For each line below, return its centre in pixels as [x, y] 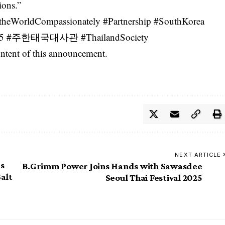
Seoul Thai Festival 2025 [154, 178]
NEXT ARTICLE [198, 155]
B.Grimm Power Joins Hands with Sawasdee [112, 166]
